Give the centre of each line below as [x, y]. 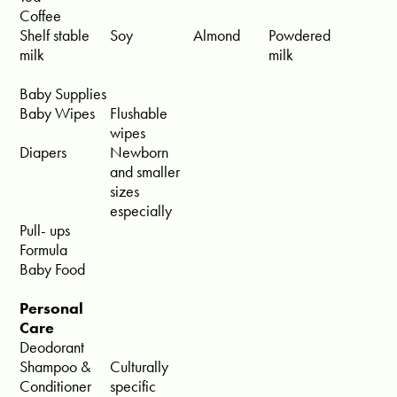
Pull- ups [45, 230]
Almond [217, 35]
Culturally [140, 367]
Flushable [139, 113]
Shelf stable [55, 35]
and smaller [145, 172]
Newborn [140, 152]
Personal [52, 308]
